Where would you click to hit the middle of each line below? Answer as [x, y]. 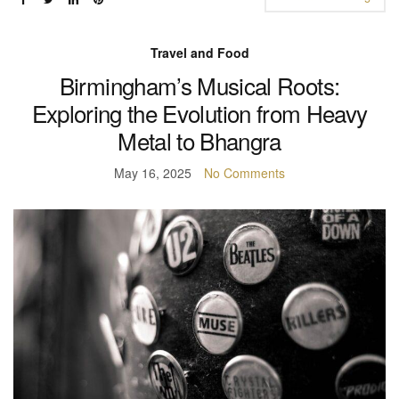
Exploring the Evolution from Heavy [199, 113]
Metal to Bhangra [199, 141]
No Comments [244, 173]
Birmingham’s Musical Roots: [199, 85]
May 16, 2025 [153, 173]
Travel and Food [199, 53]
